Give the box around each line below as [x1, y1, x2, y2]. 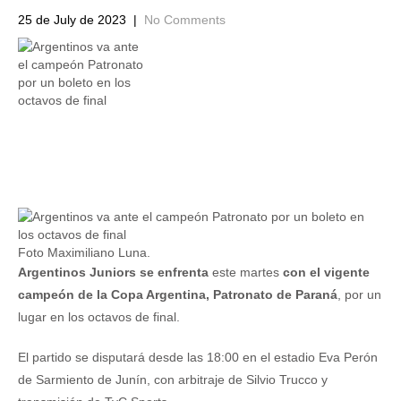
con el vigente [283, 265, 370, 279]
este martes [209, 265, 283, 279]
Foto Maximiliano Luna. [18, 245, 150, 260]
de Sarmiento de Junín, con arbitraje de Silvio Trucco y [18, 372, 328, 387]
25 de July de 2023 [18, 13, 126, 27]
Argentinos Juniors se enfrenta [18, 265, 209, 279]
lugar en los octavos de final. [18, 310, 180, 324]
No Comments [144, 13, 226, 27]
